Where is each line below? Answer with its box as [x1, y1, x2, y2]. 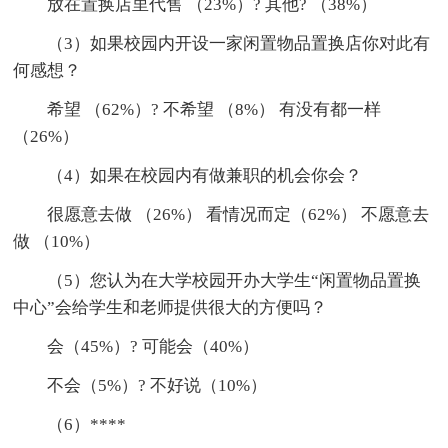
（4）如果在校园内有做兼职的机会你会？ [47, 165, 363, 185]
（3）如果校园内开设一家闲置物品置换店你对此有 [47, 33, 431, 53]
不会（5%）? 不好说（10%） [47, 375, 268, 395]
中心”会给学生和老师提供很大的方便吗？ [13, 297, 328, 317]
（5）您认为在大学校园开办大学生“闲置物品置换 [47, 270, 422, 290]
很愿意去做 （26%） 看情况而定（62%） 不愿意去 [47, 204, 430, 224]
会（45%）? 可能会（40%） [47, 336, 260, 356]
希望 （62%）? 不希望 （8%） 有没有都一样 [47, 99, 382, 119]
